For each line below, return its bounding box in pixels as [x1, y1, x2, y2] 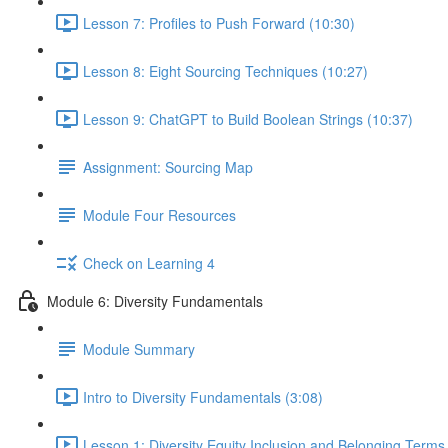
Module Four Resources [83, 204, 236, 225]
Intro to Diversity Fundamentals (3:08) [83, 386, 323, 407]
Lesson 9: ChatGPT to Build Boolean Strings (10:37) [83, 108, 413, 129]
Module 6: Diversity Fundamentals [47, 290, 263, 311]
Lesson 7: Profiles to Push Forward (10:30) [83, 12, 355, 33]
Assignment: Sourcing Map [83, 156, 253, 177]
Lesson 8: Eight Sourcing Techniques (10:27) [83, 60, 368, 81]
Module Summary [83, 338, 195, 359]
